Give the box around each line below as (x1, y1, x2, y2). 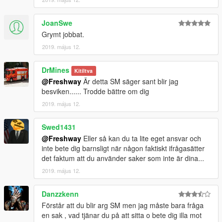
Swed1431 (42, 122, 76, 132)
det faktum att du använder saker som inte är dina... (42, 153, 204, 163)
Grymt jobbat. (42, 29, 84, 39)
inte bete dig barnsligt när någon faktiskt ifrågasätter (42, 143, 205, 153)
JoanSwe (42, 18, 72, 28)
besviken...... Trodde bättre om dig (42, 86, 149, 96)
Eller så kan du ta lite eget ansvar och (81, 133, 201, 143)
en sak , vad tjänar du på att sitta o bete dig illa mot (42, 210, 202, 220)
